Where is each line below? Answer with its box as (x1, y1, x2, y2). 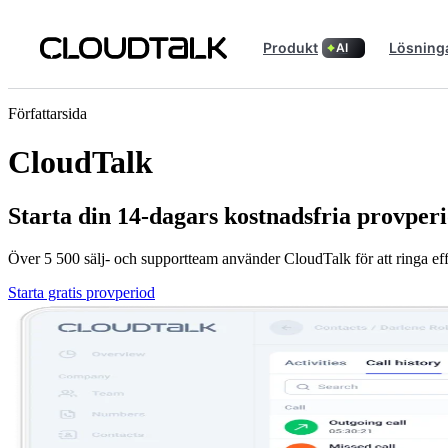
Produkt (263, 39, 318, 56)
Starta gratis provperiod (8, 283, 155, 301)
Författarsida (8, 105, 87, 122)
